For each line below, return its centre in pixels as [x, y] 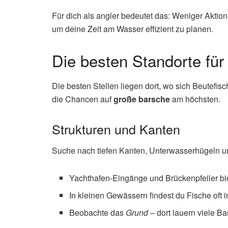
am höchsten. [195, 99]
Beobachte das [98, 213]
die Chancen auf [83, 99]
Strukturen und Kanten [116, 129]
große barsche [142, 99]
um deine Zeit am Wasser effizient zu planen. [133, 29]
